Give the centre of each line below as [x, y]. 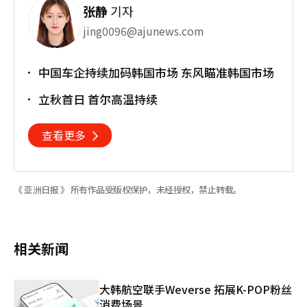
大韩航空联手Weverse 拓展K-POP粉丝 [196, 289]
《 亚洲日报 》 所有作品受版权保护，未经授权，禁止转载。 [128, 189]
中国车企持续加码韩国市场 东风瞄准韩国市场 [156, 72]
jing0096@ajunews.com [144, 31]
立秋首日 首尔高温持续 [98, 99]
